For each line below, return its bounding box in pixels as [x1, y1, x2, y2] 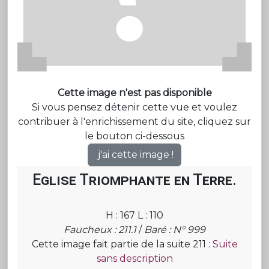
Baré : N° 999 [144, 223, 205, 235]
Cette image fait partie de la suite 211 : [31, 238, 213, 250]
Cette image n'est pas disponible [57, 86, 212, 98]
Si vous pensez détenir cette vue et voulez [32, 101, 237, 113]
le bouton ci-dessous [85, 130, 184, 142]
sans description [96, 252, 173, 264]
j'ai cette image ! [98, 148, 174, 160]
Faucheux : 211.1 [64, 223, 136, 235]
